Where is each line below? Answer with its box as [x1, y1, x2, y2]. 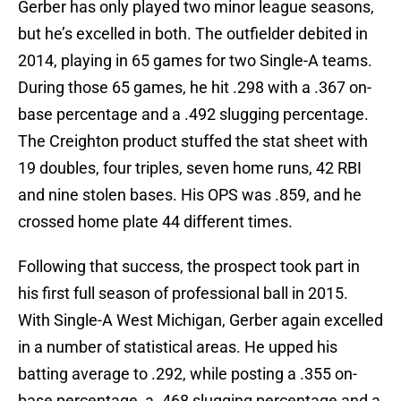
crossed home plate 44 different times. [18, 212, 293, 232]
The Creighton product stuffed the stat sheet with [18, 132, 368, 151]
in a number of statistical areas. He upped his [18, 337, 337, 357]
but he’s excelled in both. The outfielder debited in [18, 24, 368, 44]
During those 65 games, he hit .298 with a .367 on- [18, 78, 371, 98]
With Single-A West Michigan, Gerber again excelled [18, 311, 383, 330]
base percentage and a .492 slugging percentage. [18, 105, 369, 124]
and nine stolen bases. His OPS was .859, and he [18, 185, 362, 205]
